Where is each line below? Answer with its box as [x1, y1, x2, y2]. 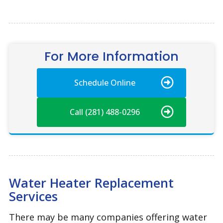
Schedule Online [74, 77, 136, 89]
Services [8, 187, 58, 205]
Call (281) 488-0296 [70, 107, 140, 118]
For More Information [44, 47, 179, 66]
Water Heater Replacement [8, 174, 174, 191]
